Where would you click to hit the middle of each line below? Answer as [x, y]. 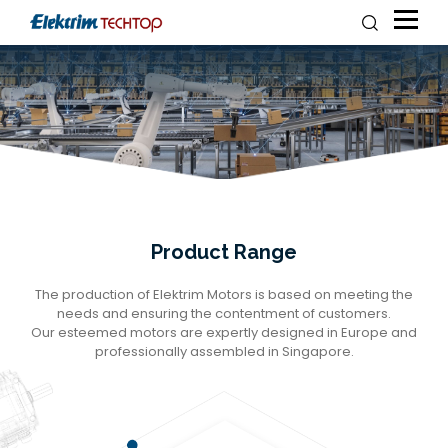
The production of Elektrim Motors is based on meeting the [224, 294]
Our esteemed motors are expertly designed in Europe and [224, 332]
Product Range [224, 251]
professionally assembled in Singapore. [224, 351]
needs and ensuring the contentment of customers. [224, 313]
